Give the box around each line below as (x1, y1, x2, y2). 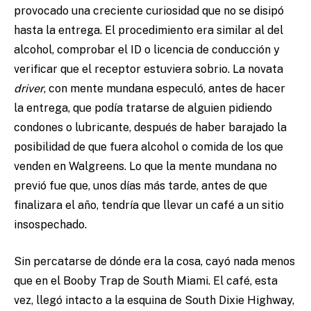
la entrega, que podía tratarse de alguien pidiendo (14, 101, 272, 115)
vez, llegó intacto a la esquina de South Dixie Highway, (14, 294, 294, 308)
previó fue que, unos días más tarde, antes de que (14, 179, 267, 193)
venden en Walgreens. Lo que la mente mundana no (14, 160, 277, 174)
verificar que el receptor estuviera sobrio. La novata (14, 62, 283, 76)
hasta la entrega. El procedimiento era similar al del (14, 24, 283, 37)
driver (14, 82, 44, 96)
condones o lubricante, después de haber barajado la (14, 121, 287, 135)
